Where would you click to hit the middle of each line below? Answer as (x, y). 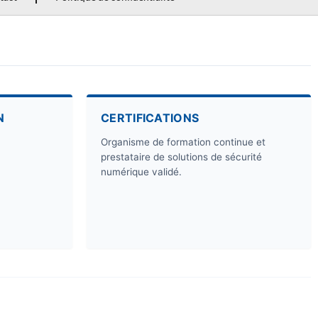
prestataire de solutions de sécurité (181, 157)
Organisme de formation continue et (183, 142)
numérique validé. (141, 172)
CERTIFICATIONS (150, 118)
